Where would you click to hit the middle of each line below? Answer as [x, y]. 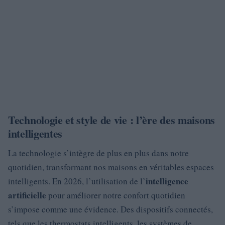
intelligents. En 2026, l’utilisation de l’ [77, 181]
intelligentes [35, 133]
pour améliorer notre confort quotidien [116, 195]
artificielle [27, 195]
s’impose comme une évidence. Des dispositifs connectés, [110, 209]
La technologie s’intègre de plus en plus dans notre [98, 153]
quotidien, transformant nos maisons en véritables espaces [111, 167]
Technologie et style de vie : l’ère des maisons [111, 120]
